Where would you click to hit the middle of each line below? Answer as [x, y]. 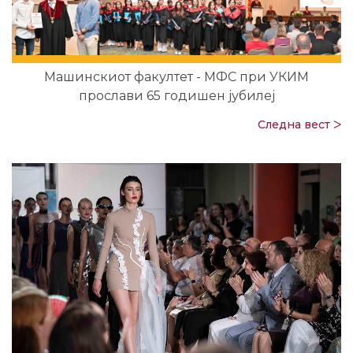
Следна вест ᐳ [299, 124]
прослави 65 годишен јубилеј [176, 96]
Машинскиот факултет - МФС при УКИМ [176, 77]
